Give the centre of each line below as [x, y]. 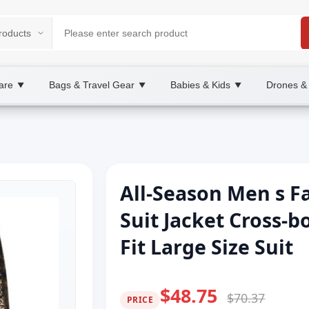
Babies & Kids [200, 85]
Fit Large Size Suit [207, 247]
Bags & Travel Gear [92, 85]
